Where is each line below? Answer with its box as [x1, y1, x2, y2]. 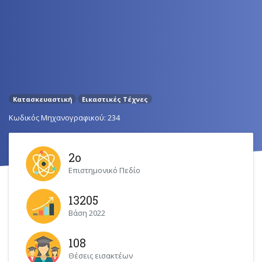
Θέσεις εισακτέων [68, 250, 133, 261]
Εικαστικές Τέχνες [81, 94, 148, 104]
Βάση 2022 [68, 207, 106, 218]
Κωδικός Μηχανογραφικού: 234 [9, 112, 120, 123]
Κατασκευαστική [12, 94, 73, 104]
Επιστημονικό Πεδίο [68, 164, 141, 175]
